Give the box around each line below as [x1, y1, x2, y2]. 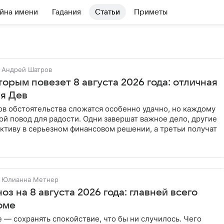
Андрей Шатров [1, 65, 52, 73]
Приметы [134, 8, 167, 16]
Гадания [52, 8, 81, 16]
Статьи [95, 8, 120, 16]
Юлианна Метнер [1, 175, 58, 183]
